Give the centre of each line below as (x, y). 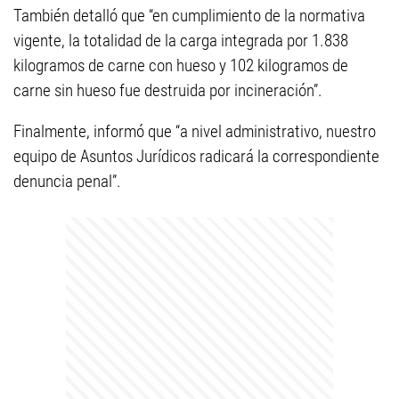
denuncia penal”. (67, 181)
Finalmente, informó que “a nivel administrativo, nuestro (195, 131)
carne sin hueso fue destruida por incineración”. (168, 90)
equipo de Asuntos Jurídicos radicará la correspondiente (196, 156)
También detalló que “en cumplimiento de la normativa (189, 16)
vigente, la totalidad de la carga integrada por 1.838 (181, 41)
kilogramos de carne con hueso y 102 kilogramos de (181, 65)
